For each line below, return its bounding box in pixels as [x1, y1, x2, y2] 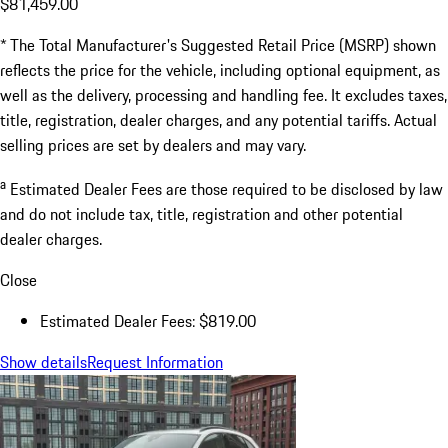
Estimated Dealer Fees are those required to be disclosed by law [10, 177, 443, 202]
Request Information [87, 350, 223, 375]
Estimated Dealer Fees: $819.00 [40, 309, 256, 334]
